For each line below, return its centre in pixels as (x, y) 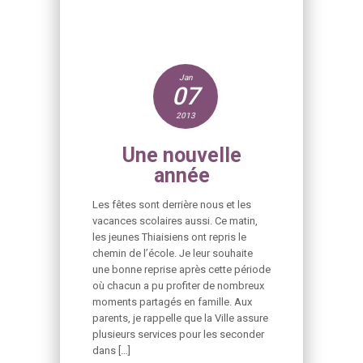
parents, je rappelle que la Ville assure (180, 318)
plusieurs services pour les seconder (178, 334)
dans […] (111, 350)
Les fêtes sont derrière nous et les (172, 205)
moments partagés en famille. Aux (172, 302)
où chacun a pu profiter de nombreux (178, 286)
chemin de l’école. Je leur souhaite (173, 253)
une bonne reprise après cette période (181, 269)
